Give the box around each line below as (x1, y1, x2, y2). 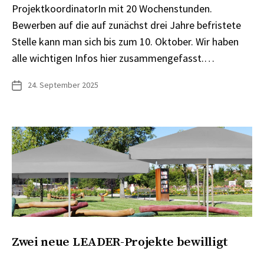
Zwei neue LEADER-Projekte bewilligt (12, 235, 228, 250)
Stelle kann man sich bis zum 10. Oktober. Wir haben (12, 35, 239, 49)
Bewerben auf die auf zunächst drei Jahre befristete (12, 18, 241, 32)
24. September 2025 (28, 80, 98, 91)
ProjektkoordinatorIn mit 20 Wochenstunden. (12, 2, 212, 16)
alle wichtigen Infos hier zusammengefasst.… (12, 51, 214, 65)
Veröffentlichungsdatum (11, 80, 95, 91)
